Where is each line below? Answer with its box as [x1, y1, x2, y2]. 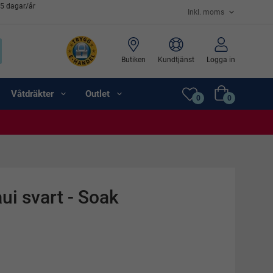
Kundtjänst [158, 55, 194, 64]
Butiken [121, 55, 146, 64]
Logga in [207, 55, 235, 64]
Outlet [85, 88, 110, 99]
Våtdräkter [11, 88, 54, 99]
